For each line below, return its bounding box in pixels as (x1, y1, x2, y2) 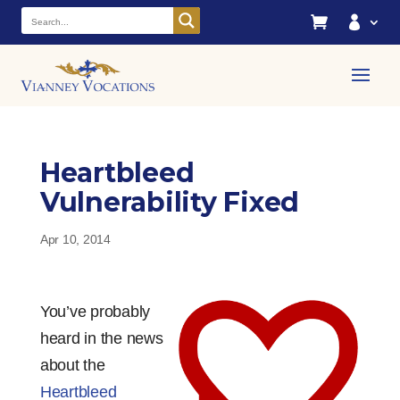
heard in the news (39, 329, 163, 348)
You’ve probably (39, 303, 151, 321)
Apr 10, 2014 (39, 232, 111, 247)
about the (39, 356, 105, 375)
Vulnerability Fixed (39, 186, 300, 220)
